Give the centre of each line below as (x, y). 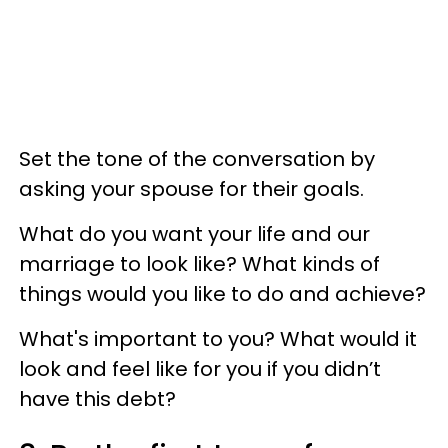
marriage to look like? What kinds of (199, 263)
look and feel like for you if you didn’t (200, 368)
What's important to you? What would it (218, 338)
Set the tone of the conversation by (197, 158)
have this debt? (97, 398)
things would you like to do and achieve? (222, 293)
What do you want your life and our (194, 233)
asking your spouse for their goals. (191, 188)
